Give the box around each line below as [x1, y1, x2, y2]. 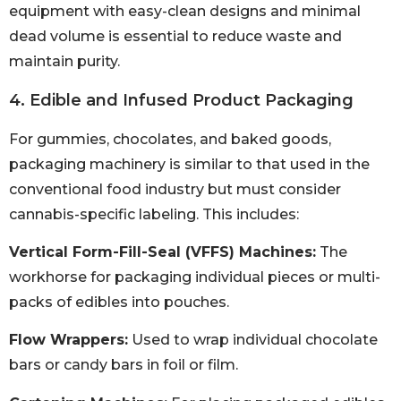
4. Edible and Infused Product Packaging [9, 90, 354, 110]
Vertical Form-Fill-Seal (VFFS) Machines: [9, 243, 316, 260]
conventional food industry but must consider [9, 180, 341, 198]
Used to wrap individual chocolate [128, 331, 378, 349]
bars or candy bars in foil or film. [9, 356, 238, 374]
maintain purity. [9, 53, 120, 71]
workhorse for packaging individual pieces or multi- [9, 268, 380, 286]
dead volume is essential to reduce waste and [9, 28, 342, 46]
